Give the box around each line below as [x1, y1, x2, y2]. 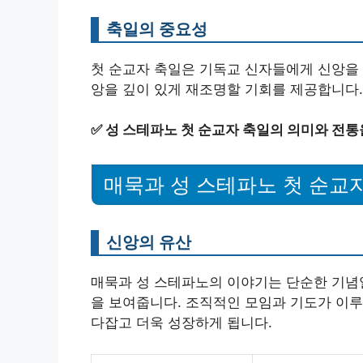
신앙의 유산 [106, 232, 191, 252]
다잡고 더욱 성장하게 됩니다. [91, 314, 272, 331]
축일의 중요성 [106, 18, 207, 39]
